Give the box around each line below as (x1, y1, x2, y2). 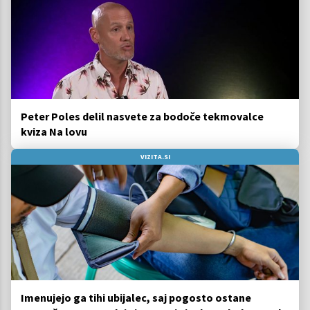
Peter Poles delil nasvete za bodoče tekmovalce (21, 109, 264, 124)
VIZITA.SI (140, 152, 170, 162)
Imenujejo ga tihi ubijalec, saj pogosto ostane (21, 290, 251, 304)
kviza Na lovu (21, 125, 87, 139)
